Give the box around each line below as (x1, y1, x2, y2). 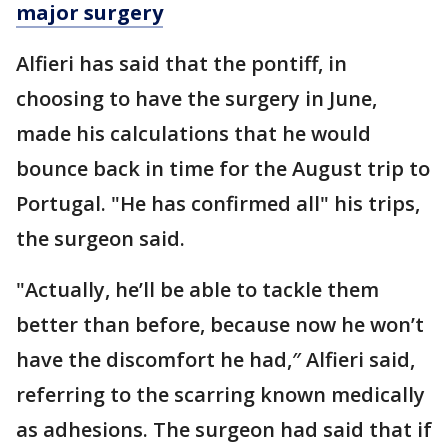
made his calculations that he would (16, 120, 371, 148)
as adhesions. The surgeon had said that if (16, 416, 432, 444)
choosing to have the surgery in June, (16, 85, 377, 113)
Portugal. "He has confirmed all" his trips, (16, 190, 420, 218)
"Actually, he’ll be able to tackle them (16, 276, 379, 304)
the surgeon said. (16, 225, 185, 253)
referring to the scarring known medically (16, 381, 425, 409)
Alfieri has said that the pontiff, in (16, 50, 347, 78)
